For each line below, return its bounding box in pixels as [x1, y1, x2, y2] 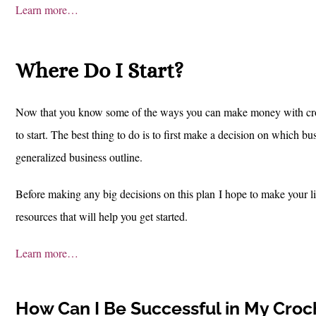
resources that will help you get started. [16, 209, 188, 224]
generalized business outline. [16, 150, 146, 165]
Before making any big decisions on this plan [16, 186, 215, 202]
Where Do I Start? [16, 59, 183, 83]
